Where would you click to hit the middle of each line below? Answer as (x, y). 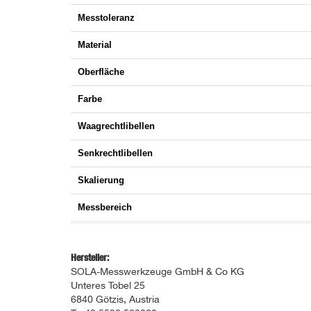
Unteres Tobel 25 (108, 286)
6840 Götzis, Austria (115, 300)
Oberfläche (101, 72)
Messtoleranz (106, 18)
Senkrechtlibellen (115, 153)
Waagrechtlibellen (116, 126)
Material (95, 45)
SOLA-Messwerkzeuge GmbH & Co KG (158, 272)
